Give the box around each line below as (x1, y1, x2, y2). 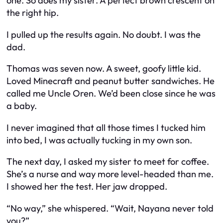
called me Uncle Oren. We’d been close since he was (6, 88, 216, 100)
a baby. (6, 100, 37, 112)
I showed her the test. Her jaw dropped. (6, 181, 167, 193)
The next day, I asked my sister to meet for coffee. (6, 156, 209, 168)
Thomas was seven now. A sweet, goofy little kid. (6, 63, 201, 75)
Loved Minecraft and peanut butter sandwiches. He (6, 75, 215, 87)
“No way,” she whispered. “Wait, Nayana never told (6, 202, 214, 214)
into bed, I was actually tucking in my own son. (6, 134, 192, 146)
